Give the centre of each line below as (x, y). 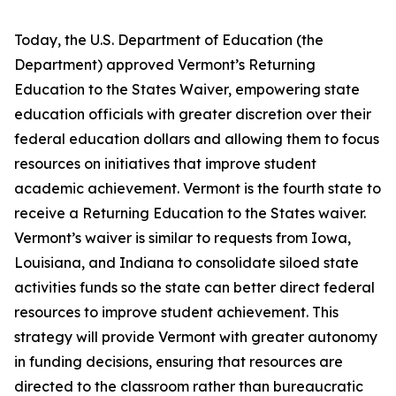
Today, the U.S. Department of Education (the (169, 40)
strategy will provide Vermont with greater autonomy (196, 337)
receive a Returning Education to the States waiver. (190, 213)
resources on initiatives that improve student (165, 164)
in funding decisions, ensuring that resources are (179, 362)
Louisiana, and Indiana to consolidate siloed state (187, 263)
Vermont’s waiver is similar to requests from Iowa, (183, 238)
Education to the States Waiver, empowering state (187, 89)
